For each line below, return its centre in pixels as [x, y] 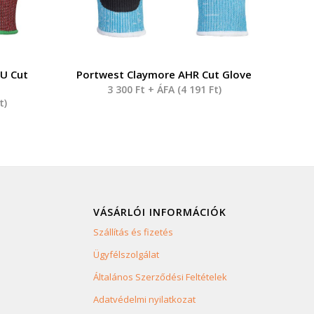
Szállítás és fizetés [133, 232]
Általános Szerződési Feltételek [160, 277]
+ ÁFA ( [163, 90]
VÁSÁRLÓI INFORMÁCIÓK [159, 212]
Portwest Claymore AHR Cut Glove [164, 75]
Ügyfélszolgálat [126, 255]
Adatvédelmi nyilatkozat [144, 300]
